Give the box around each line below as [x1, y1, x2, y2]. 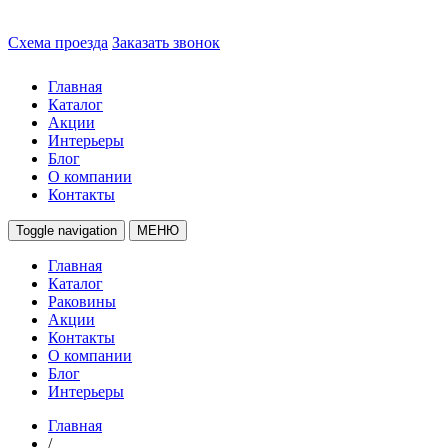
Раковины [48, 292, 116, 310]
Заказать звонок [112, 33, 220, 51]
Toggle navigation [16, 222, 117, 238]
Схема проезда [8, 33, 108, 51]
